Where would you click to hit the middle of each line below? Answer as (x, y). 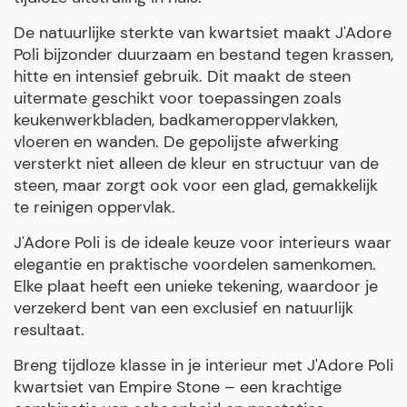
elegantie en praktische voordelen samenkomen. (195, 264)
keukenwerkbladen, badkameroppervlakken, (176, 119)
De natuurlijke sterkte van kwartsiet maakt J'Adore (203, 32)
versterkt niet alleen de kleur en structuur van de (196, 163)
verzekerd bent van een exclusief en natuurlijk (184, 308)
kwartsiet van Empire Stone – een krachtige (178, 387)
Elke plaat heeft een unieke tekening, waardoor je (196, 286)
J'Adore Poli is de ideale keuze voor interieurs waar (203, 242)
